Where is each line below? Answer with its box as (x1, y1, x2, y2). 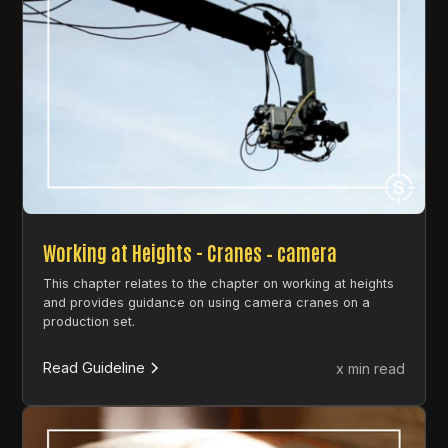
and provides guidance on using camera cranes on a (43, 295, 371, 311)
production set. (43, 314, 136, 330)
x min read (335, 359, 405, 377)
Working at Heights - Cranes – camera (43, 239, 338, 266)
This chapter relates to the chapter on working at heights (43, 276, 395, 292)
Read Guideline (43, 359, 146, 377)
